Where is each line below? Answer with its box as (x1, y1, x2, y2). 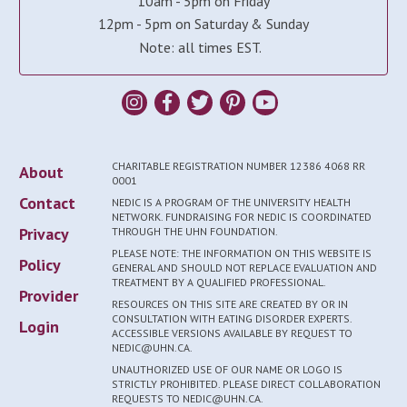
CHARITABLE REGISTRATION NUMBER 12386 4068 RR (111, 158, 365, 173)
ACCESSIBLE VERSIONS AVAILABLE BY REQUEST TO (111, 325, 352, 340)
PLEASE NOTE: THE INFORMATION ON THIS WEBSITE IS (111, 245, 372, 260)
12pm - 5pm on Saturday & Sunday (98, 15, 309, 34)
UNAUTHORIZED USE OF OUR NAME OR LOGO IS (111, 362, 342, 376)
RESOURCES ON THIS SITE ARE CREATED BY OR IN (111, 296, 348, 311)
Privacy (19, 223, 69, 245)
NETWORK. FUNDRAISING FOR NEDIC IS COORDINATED (111, 209, 372, 223)
